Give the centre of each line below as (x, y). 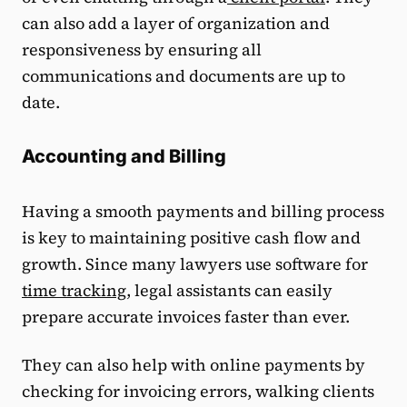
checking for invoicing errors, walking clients (198, 392)
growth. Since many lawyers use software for (195, 264)
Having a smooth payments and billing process (203, 212)
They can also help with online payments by (194, 365)
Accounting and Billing (126, 157)
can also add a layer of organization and (176, 24)
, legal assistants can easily (229, 291)
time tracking (74, 291)
